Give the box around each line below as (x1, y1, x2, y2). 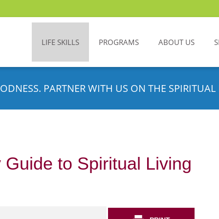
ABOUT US (158, 37, 195, 47)
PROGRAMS (99, 37, 139, 47)
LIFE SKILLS (42, 37, 79, 47)
